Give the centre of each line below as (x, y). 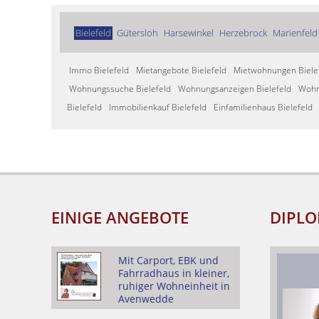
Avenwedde (146, 299)
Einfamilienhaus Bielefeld (263, 107)
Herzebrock (243, 33)
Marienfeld (295, 33)
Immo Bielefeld (99, 70)
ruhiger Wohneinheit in (174, 286)
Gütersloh (137, 33)
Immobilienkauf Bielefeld (158, 107)
